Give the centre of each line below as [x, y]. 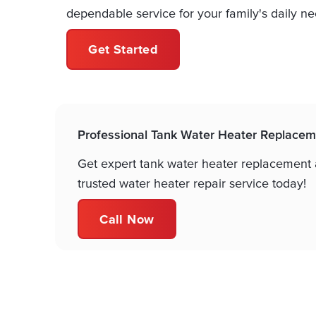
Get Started [123, 49]
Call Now [127, 219]
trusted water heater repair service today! [192, 183]
